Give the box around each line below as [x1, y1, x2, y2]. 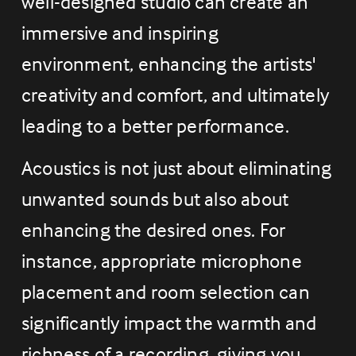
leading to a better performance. [21, 114, 289, 138]
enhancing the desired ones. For [21, 218, 286, 242]
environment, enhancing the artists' [21, 52, 316, 76]
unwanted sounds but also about [21, 187, 289, 211]
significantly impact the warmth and [21, 311, 317, 335]
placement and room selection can [21, 280, 310, 304]
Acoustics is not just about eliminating [21, 156, 332, 180]
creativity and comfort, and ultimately [21, 83, 330, 107]
